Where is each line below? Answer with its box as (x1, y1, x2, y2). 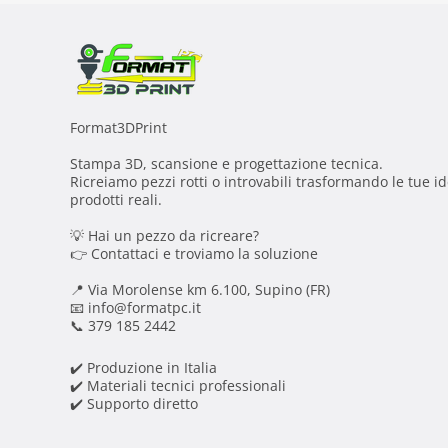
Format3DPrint (70, 118, 167, 137)
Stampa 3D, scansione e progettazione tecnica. (70, 154, 383, 173)
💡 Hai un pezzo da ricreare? (70, 226, 259, 245)
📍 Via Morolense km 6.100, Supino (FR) (70, 280, 330, 299)
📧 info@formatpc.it (70, 298, 201, 317)
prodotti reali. (70, 190, 162, 209)
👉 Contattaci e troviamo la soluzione (70, 244, 318, 263)
